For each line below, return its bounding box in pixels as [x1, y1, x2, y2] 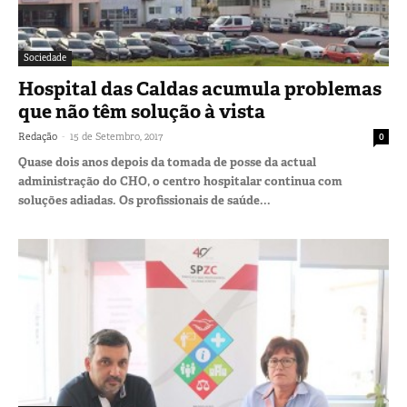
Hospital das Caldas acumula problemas [18, 75, 382, 102]
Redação [18, 129, 57, 143]
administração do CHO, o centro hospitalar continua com [18, 173, 342, 189]
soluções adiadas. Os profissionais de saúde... [18, 192, 271, 208]
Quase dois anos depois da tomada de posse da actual [18, 154, 316, 170]
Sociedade [24, 51, 66, 64]
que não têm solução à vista [18, 98, 265, 124]
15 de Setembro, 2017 [70, 129, 163, 143]
